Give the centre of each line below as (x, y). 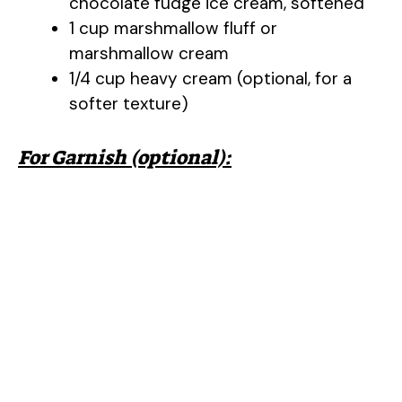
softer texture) (129, 104)
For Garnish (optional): (125, 157)
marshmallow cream (149, 54)
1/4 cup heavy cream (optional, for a (210, 79)
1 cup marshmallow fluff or (173, 29)
